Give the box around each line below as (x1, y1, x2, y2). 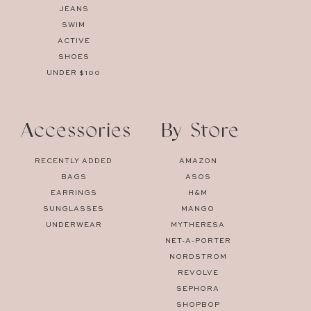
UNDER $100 (47, 69, 101, 76)
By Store (161, 121, 239, 141)
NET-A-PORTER (165, 237, 231, 244)
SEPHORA (176, 285, 219, 292)
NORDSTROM (169, 253, 227, 260)
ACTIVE (57, 37, 90, 44)
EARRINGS (50, 189, 97, 196)
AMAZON (178, 157, 217, 165)
